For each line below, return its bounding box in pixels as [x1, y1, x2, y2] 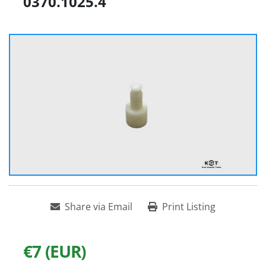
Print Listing [162, 200, 216, 214]
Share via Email [65, 200, 132, 214]
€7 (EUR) [23, 240, 86, 263]
